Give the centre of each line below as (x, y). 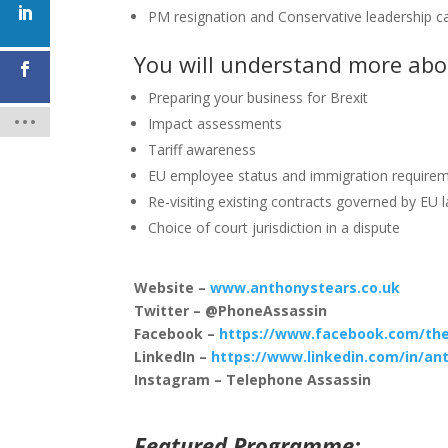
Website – (172, 287)
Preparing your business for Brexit (258, 97)
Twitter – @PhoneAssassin (231, 310)
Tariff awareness (202, 149)
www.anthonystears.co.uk (305, 287)
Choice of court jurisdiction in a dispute (274, 227)
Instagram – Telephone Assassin (253, 379)
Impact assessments (215, 123)
